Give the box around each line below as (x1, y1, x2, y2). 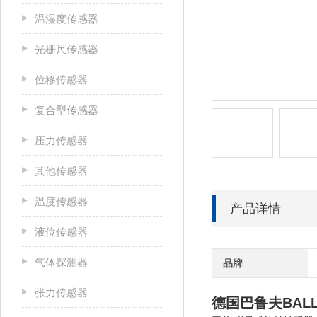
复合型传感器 (35, 104, 98, 116)
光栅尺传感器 (35, 43, 98, 55)
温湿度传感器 (35, 13, 98, 25)
